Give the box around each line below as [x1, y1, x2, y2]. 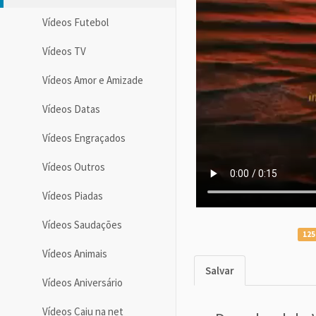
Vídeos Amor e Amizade [42, 73, 143, 87]
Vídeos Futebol [42, 15, 109, 29]
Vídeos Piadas [42, 188, 103, 202]
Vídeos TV [42, 44, 86, 58]
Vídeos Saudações [42, 217, 122, 231]
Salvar [205, 263, 234, 277]
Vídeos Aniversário [42, 275, 123, 289]
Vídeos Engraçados [42, 130, 126, 145]
